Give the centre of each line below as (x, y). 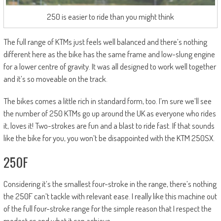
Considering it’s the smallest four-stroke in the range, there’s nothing (110, 184)
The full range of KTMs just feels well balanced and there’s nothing (105, 42)
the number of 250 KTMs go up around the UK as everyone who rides (110, 113)
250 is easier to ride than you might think (110, 17)
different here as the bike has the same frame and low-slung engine (109, 54)
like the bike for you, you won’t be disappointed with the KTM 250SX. (109, 138)
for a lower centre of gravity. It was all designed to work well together (110, 67)
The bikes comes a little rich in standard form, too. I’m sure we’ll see (107, 101)
